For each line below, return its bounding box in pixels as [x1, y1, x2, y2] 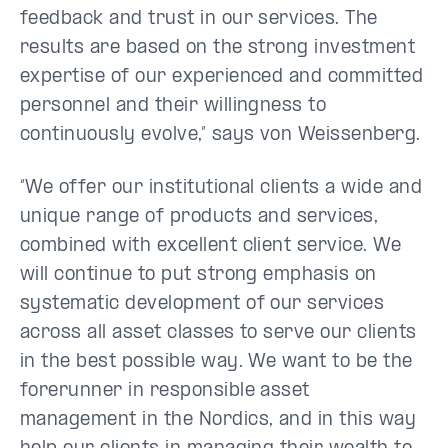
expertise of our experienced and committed [20, 67, 424, 87]
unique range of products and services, [20, 207, 379, 227]
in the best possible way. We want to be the [20, 352, 413, 372]
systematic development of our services [20, 294, 385, 314]
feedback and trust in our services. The [20, 9, 378, 29]
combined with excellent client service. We [20, 236, 402, 256]
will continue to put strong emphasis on [20, 265, 377, 285]
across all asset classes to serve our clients [20, 323, 417, 343]
